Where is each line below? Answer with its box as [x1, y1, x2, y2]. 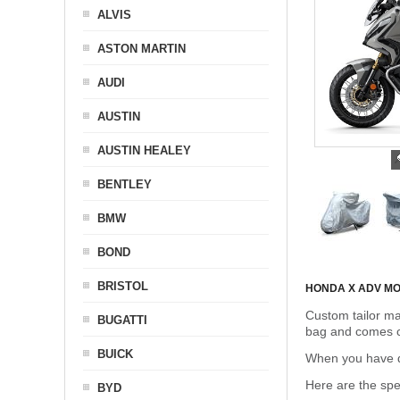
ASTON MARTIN [97, 42, 186, 55]
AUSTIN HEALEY [97, 144, 191, 157]
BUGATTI [97, 313, 147, 327]
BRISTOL [97, 279, 148, 293]
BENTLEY [97, 178, 152, 191]
